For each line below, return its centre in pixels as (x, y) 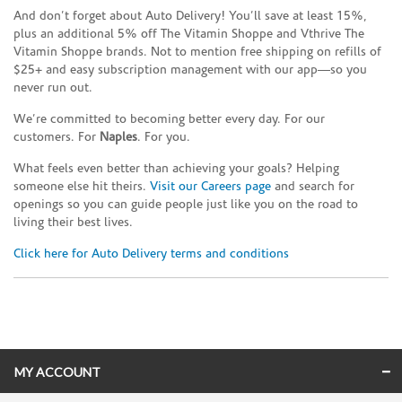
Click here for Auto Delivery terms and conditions (151, 254)
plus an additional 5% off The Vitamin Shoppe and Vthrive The (189, 34)
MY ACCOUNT (57, 372)
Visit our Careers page (210, 187)
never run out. (53, 88)
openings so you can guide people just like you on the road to (186, 205)
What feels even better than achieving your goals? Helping (176, 169)
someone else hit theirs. (82, 187)
